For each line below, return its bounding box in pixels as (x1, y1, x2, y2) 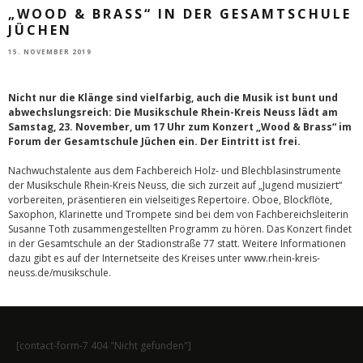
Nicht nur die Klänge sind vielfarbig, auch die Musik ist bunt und (8, 90, 338, 105)
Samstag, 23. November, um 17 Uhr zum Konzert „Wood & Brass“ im (8, 119, 352, 134)
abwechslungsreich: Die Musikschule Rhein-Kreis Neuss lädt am (8, 105, 338, 119)
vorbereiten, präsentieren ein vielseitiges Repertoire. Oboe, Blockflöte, (8, 192, 332, 207)
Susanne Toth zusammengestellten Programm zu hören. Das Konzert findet (8, 221, 352, 236)
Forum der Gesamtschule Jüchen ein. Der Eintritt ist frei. (8, 134, 301, 148)
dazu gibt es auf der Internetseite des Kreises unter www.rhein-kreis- (8, 250, 320, 265)
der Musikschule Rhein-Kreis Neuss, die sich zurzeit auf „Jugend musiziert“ (8, 177, 342, 192)
